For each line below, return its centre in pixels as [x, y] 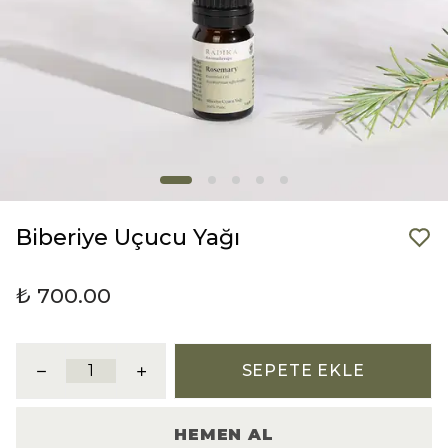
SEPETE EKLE [303, 370]
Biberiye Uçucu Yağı [128, 237]
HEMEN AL [224, 434]
